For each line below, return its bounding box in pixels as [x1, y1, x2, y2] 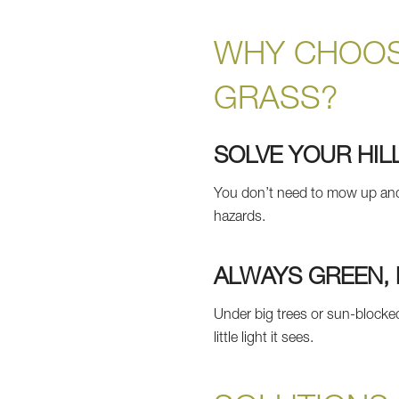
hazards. [214, 210, 266, 225]
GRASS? [214, 85, 338, 118]
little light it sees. [214, 331, 314, 346]
